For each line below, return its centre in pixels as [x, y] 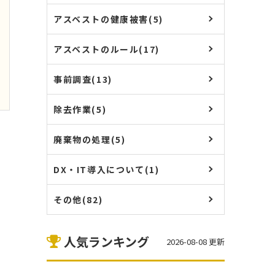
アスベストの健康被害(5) [108, 19]
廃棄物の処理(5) [90, 139]
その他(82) [78, 199]
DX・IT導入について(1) [107, 169]
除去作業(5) [80, 109]
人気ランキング [105, 242]
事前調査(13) [83, 79]
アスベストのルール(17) [107, 49]
